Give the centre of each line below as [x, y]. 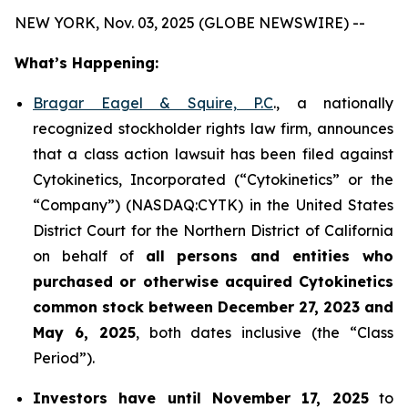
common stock [88, 307]
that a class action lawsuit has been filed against [213, 154]
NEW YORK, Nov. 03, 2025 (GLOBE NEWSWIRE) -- [190, 23]
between [181, 307]
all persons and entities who [270, 256]
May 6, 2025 [84, 332]
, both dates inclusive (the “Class [265, 332]
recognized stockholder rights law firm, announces [213, 128]
